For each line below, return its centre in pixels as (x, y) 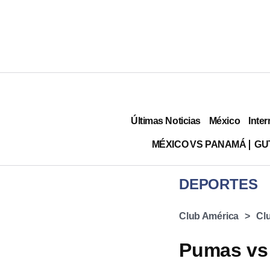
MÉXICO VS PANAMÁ (199, 144)
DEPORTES (218, 184)
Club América (209, 216)
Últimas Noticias (166, 121)
